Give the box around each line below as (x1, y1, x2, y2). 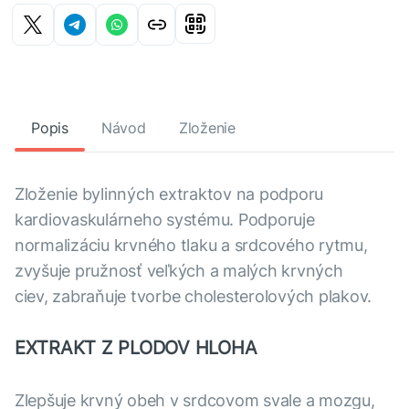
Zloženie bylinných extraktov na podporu (15, 184, 324, 204)
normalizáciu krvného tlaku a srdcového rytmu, (15, 236, 368, 256)
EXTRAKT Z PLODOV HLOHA (15, 337, 257, 360)
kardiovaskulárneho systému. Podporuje (15, 210, 315, 230)
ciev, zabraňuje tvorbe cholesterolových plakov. (15, 287, 372, 307)
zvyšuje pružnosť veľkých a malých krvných (15, 261, 343, 281)
